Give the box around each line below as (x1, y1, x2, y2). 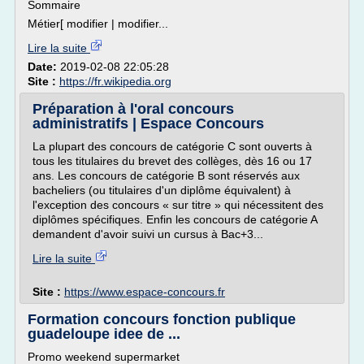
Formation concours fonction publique (28, 311, 296, 327)
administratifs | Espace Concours (32, 115, 264, 132)
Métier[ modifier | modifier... (28, 17, 168, 30)
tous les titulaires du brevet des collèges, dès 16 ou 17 (32, 154, 312, 167)
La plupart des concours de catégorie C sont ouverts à (32, 140, 312, 153)
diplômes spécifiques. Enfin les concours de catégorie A (32, 213, 317, 226)
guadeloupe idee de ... (28, 326, 180, 342)
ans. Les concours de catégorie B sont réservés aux (32, 169, 300, 182)
